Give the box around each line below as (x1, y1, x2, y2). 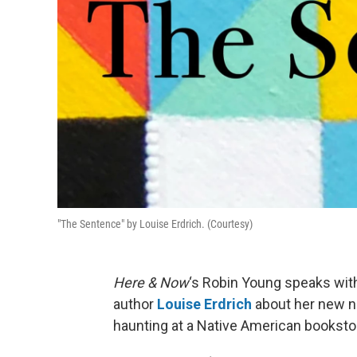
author (113, 295, 157, 312)
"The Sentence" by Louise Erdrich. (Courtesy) (57, 217, 253, 230)
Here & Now (113, 273, 189, 291)
